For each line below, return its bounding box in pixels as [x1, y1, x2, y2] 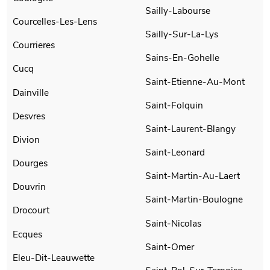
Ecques [13, 227, 43, 240]
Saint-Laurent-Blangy [145, 122, 236, 135]
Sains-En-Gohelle [145, 51, 219, 64]
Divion [13, 133, 40, 146]
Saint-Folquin [145, 98, 203, 111]
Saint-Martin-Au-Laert [145, 169, 240, 183]
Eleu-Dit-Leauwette [13, 251, 95, 264]
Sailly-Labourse [145, 4, 210, 17]
